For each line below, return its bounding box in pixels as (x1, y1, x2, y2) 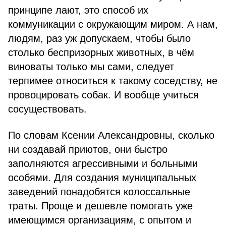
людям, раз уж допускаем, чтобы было (8, 33, 191, 44)
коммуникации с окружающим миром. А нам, (8, 19, 218, 30)
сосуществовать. (8, 103, 87, 115)
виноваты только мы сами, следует (8, 61, 174, 72)
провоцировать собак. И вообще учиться (8, 89, 199, 100)
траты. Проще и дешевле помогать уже (8, 200, 193, 211)
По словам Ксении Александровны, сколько (8, 130, 214, 141)
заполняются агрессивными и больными (8, 158, 198, 169)
